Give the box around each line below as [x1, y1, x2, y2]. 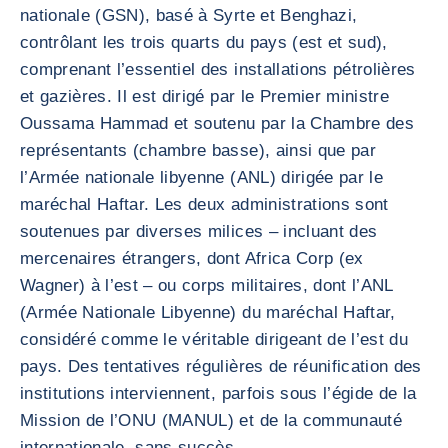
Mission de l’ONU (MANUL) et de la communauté [20, 411, 402, 430]
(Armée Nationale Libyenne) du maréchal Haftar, [20, 303, 396, 322]
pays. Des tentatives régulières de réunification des [20, 357, 422, 376]
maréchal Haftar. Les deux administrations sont [20, 195, 389, 214]
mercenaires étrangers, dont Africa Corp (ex [20, 249, 364, 268]
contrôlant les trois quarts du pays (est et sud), [20, 33, 388, 52]
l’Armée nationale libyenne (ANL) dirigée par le [20, 168, 383, 187]
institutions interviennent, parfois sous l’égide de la [20, 384, 417, 403]
